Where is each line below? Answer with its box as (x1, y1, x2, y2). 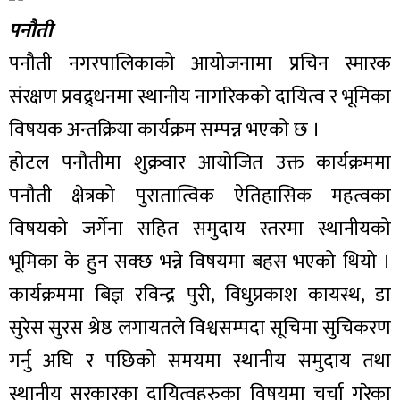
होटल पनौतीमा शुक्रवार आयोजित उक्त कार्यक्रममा (9, 146, 391, 180)
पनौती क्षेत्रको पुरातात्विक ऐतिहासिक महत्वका (9, 179, 391, 213)
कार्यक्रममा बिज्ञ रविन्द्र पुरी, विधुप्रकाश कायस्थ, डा (9, 279, 391, 312)
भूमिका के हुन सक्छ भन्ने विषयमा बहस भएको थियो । (9, 246, 391, 279)
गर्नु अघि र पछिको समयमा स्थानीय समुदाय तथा (9, 345, 391, 379)
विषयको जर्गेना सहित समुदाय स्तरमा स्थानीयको (9, 212, 391, 246)
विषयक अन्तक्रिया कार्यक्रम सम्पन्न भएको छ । (9, 113, 321, 147)
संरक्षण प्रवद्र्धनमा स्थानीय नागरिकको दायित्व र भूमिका (9, 80, 391, 114)
